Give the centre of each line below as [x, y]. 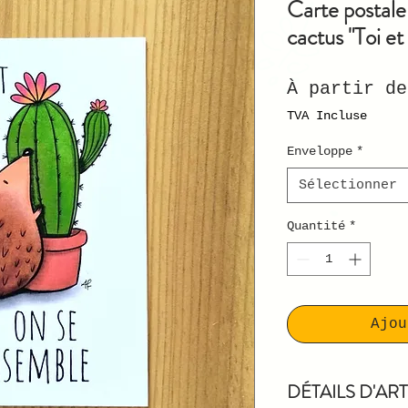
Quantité [316, 226]
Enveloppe [319, 152]
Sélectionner [347, 186]
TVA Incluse [326, 116]
